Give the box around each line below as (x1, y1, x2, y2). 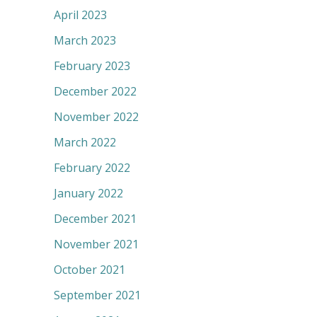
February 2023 (54, 58, 130, 74)
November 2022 (54, 109, 139, 125)
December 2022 (54, 83, 137, 100)
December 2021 (54, 211, 137, 227)
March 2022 (54, 134, 116, 151)
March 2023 (54, 33, 116, 49)
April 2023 (54, 7, 107, 23)
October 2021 (54, 262, 125, 278)
